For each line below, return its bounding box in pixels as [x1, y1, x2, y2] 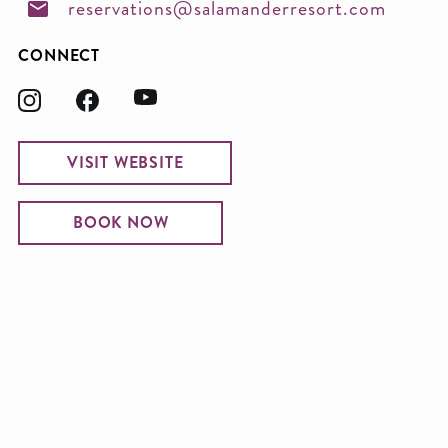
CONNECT [18, 43, 100, 67]
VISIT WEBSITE [67, 150, 184, 174]
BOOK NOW [73, 210, 169, 234]
